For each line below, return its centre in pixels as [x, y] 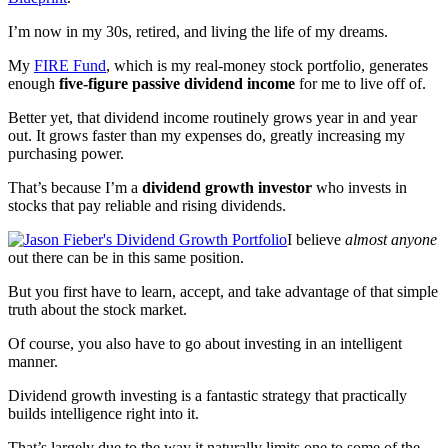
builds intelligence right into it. [103, 413]
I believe [316, 239]
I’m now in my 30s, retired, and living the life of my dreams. [198, 31]
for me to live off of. [360, 83]
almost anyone [391, 239]
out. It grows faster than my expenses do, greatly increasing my [206, 135]
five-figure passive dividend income [177, 83]
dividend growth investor [227, 187]
